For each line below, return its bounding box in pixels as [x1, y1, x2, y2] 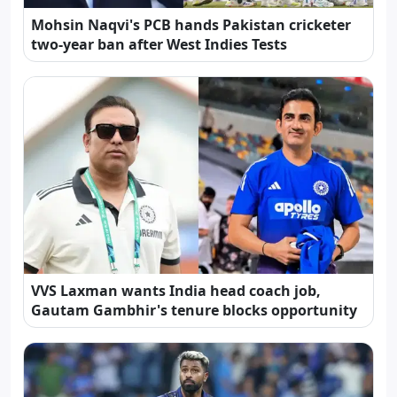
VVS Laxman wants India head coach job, [31, 281, 321, 301]
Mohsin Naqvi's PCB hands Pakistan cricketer [31, 15, 351, 35]
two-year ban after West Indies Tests [31, 35, 287, 55]
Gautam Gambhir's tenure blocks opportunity [31, 300, 357, 321]
